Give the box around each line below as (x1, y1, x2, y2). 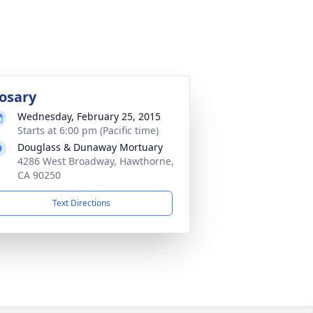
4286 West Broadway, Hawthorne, (17, 154, 174, 168)
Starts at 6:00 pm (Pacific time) (17, 124, 159, 137)
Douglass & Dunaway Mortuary (17, 140, 163, 154)
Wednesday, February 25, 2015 (17, 110, 161, 123)
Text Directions (52, 197, 110, 209)
